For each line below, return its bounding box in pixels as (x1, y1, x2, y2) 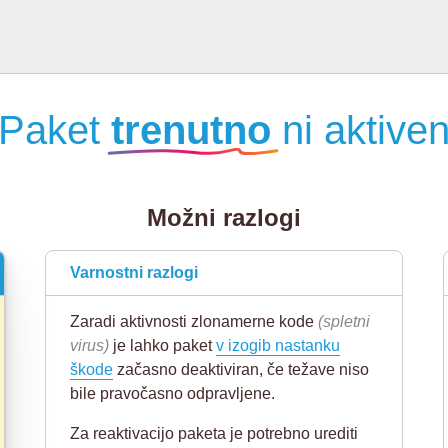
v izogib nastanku (216, 337, 341, 354)
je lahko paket (109, 337, 217, 354)
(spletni (318, 313, 371, 330)
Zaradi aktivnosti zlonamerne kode (70, 313, 319, 330)
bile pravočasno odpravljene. (70, 385, 276, 402)
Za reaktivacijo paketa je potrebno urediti (70, 425, 359, 442)
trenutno (111, 108, 271, 152)
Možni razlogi (147, 204, 301, 231)
